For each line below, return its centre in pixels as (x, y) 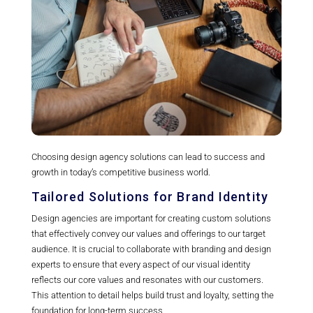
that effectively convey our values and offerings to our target (148, 233)
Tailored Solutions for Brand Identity (150, 196)
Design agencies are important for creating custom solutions (151, 218)
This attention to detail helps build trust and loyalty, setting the (152, 295)
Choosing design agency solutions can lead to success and (148, 156)
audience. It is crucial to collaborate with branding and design (151, 249)
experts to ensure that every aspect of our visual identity (140, 264)
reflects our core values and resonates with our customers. (147, 279)
